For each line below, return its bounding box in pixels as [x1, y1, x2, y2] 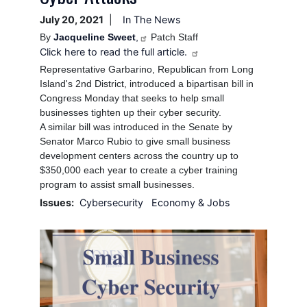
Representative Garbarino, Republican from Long [39, 64, 254, 75]
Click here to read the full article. [39, 46, 190, 58]
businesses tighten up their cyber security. [39, 107, 221, 119]
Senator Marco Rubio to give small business [39, 136, 230, 147]
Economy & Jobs [151, 197, 230, 209]
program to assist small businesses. [39, 179, 195, 191]
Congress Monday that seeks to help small [39, 93, 224, 104]
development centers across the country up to [39, 150, 238, 162]
